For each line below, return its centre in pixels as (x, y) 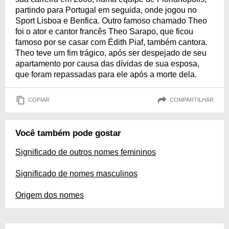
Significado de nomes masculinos (76, 173)
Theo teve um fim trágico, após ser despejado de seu (111, 53)
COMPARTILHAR (192, 100)
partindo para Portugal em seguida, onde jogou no (106, 10)
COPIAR (39, 100)
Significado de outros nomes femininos (86, 152)
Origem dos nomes (50, 195)
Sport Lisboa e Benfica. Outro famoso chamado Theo (111, 20)
